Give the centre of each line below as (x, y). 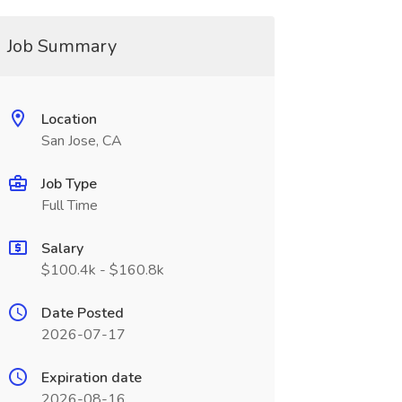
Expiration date (91, 378)
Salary (62, 249)
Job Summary (61, 46)
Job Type (69, 184)
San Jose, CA (81, 141)
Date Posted (82, 313)
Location (69, 119)
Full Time (69, 205)
